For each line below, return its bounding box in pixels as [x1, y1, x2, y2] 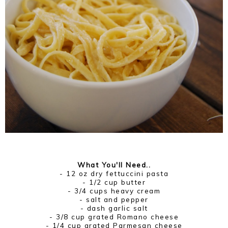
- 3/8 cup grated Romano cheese [49, 212, 179, 221]
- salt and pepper [79, 195, 149, 204]
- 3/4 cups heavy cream [68, 186, 160, 195]
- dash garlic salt [80, 204, 148, 213]
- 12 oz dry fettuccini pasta [60, 169, 168, 178]
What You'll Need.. [77, 160, 151, 169]
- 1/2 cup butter [82, 178, 146, 187]
